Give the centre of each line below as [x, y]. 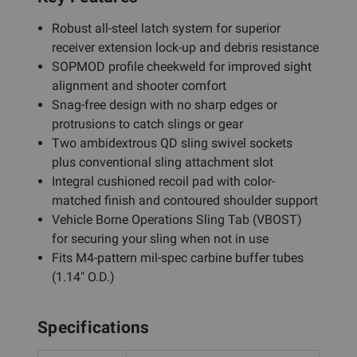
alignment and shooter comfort [139, 85]
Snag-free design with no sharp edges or [165, 104]
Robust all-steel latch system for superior [167, 28]
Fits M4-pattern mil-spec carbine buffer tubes [178, 257]
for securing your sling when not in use [161, 238]
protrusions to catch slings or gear [148, 124]
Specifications [94, 327]
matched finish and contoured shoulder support [185, 200]
